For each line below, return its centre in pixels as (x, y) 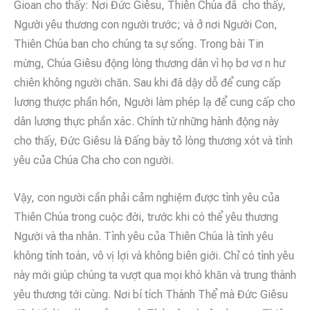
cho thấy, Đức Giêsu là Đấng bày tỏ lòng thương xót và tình (153, 141)
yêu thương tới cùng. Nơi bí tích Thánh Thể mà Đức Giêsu (151, 295)
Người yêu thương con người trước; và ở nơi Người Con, (146, 25)
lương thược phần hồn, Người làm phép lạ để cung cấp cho (155, 102)
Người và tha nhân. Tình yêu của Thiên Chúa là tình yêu (144, 237)
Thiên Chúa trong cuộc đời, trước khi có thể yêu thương (146, 217)
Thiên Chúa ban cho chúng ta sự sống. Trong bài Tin (139, 44)
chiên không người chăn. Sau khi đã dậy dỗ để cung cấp (147, 83)
